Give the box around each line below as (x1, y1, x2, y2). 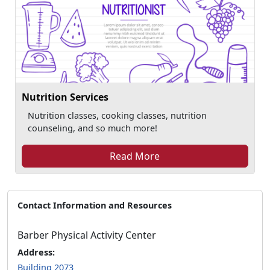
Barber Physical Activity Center (17, 228, 156, 242)
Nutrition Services (22, 90, 109, 104)
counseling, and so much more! (27, 122, 157, 134)
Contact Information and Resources (17, 199, 172, 211)
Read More (110, 149, 160, 163)
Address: (17, 246, 55, 258)
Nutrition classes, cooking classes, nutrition (27, 110, 207, 121)
